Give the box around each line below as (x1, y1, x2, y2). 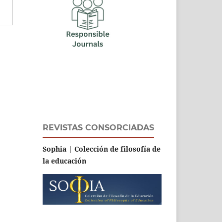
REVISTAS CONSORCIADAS (43, 122, 154, 132)
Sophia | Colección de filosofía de (43, 144, 161, 154)
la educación (43, 156, 86, 166)
